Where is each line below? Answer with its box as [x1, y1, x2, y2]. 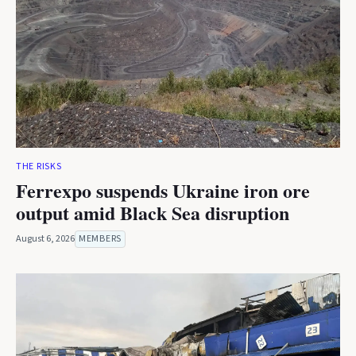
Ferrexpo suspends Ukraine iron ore [16, 176, 310, 204]
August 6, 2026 [16, 232, 75, 246]
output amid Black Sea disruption [16, 199, 289, 226]
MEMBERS [79, 232, 122, 246]
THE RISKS [16, 160, 62, 173]
